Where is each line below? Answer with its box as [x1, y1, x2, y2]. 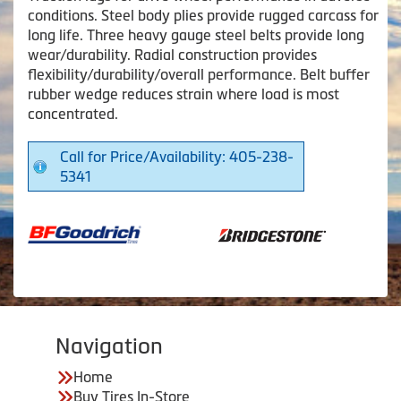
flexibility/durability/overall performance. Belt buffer [28, 66, 370, 83]
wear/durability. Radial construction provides [28, 47, 317, 64]
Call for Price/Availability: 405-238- [60, 149, 294, 166]
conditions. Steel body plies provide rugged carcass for [28, 7, 379, 24]
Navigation [55, 334, 163, 359]
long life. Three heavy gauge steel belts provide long [28, 27, 364, 44]
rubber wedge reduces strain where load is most [28, 86, 339, 103]
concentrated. [28, 106, 118, 123]
